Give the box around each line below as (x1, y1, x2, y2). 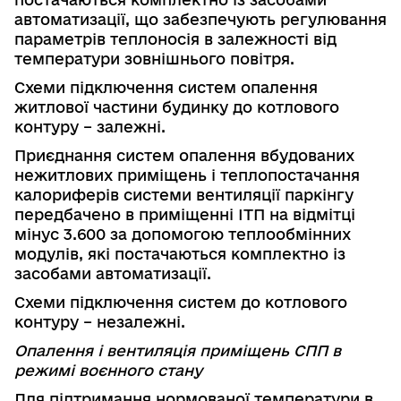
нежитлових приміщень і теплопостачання (14, 166, 360, 183)
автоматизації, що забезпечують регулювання (14, 10, 387, 28)
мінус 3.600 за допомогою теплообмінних (14, 225, 351, 243)
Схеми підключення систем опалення (14, 78, 318, 96)
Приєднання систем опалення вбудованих (14, 146, 354, 164)
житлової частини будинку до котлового (14, 98, 339, 115)
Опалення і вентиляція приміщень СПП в (14, 341, 341, 359)
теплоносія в (110, 30, 213, 47)
